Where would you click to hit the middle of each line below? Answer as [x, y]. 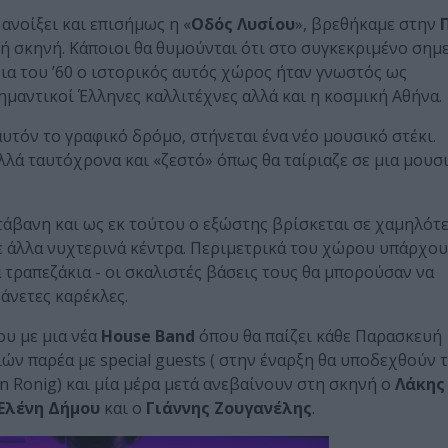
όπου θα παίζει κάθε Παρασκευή [318, 336]
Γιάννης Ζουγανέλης [227, 408]
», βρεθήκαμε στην [367, 24]
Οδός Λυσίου [243, 24]
